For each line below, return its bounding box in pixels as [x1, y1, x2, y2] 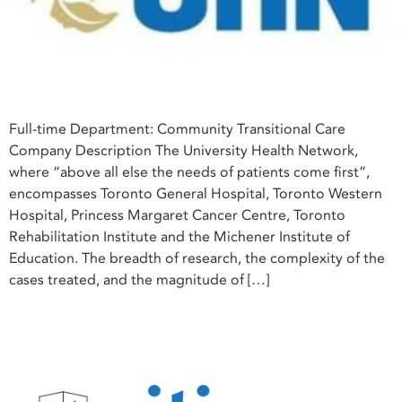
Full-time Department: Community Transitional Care [9, 118, 345, 139]
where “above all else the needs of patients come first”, [9, 162, 370, 182]
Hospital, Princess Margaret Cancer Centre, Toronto [9, 205, 345, 225]
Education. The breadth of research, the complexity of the [9, 248, 385, 268]
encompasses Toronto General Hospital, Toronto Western [9, 183, 382, 204]
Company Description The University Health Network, [9, 140, 358, 161]
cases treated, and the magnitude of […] [9, 269, 269, 290]
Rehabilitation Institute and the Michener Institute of [9, 226, 350, 247]
